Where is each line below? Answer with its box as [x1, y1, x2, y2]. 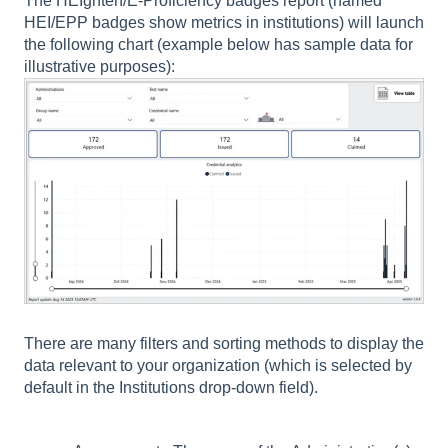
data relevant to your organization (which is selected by [24, 356, 412, 374]
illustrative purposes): [24, 57, 175, 75]
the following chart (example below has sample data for [24, 35, 413, 53]
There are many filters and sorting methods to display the [24, 334, 424, 352]
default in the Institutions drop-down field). [24, 378, 322, 396]
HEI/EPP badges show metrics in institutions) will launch [24, 13, 424, 31]
